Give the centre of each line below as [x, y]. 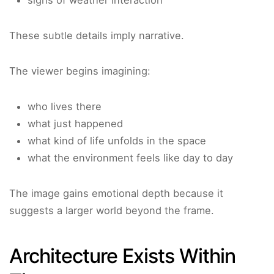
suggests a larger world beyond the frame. [112, 211]
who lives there [65, 107]
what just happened [75, 124]
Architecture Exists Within [122, 256]
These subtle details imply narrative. [97, 36]
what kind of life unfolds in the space [117, 141]
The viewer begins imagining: [80, 71]
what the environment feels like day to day [130, 158]
